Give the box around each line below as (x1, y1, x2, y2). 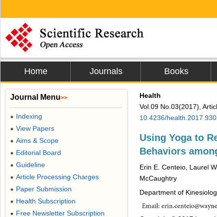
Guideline (16, 161, 45, 169)
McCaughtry (139, 174, 177, 182)
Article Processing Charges (16, 173, 99, 181)
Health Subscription (16, 197, 76, 205)
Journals (89, 66, 123, 76)
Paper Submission (16, 185, 72, 193)
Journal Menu (10, 93, 61, 101)
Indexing (16, 112, 42, 120)
